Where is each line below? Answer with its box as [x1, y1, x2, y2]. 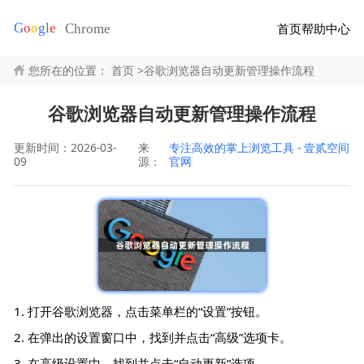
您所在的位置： [28, 62, 108, 78]
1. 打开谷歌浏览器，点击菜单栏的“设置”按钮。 [14, 303, 268, 320]
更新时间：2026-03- [14, 139, 117, 155]
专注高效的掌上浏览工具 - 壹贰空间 [168, 139, 349, 155]
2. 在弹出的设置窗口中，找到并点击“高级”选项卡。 [14, 329, 292, 346]
